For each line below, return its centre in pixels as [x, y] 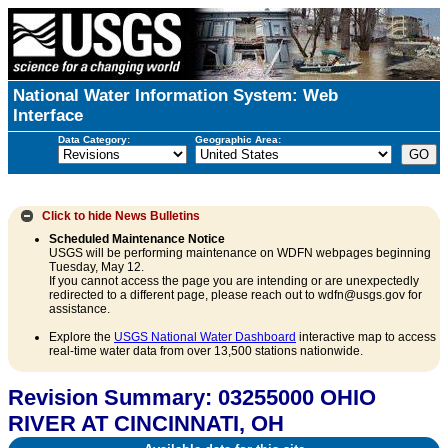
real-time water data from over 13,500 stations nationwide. [206, 351]
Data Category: [93, 139]
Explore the [81, 337]
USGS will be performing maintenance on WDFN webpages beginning [240, 253]
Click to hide [76, 215]
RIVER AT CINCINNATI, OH [146, 424]
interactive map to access [366, 337]
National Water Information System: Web [175, 95]
